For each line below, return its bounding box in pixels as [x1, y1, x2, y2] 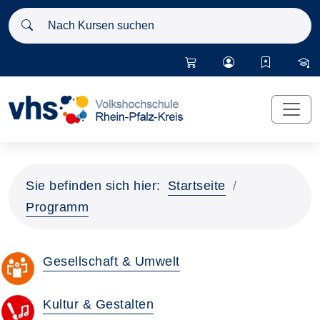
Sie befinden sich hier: [26, 179, 161, 193]
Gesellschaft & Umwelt [43, 254, 180, 269]
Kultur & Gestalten [43, 297, 154, 311]
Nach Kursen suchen [16, 11, 129, 23]
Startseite [167, 179, 226, 193]
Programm [26, 200, 89, 214]
